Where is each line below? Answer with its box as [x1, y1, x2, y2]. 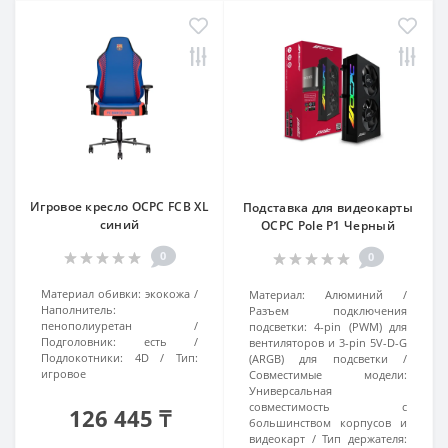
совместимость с [249, 399, 407, 414]
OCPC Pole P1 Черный [261, 217, 395, 234]
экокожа [145, 286, 190, 301]
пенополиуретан [41, 318, 132, 333]
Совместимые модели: [249, 367, 407, 382]
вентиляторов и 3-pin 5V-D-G [249, 335, 407, 350]
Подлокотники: [41, 350, 123, 365]
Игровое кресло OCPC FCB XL [30, 198, 209, 215]
